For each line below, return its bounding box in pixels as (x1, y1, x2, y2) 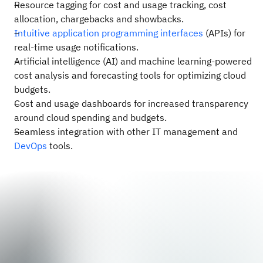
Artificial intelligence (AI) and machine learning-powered (14, 55, 252, 67)
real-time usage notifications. (14, 41, 139, 53)
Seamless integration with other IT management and (14, 125, 238, 137)
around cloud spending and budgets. (14, 111, 167, 123)
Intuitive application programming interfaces (14, 26, 203, 39)
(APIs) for (203, 26, 245, 39)
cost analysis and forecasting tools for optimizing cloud (14, 69, 246, 81)
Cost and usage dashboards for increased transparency (14, 97, 248, 109)
